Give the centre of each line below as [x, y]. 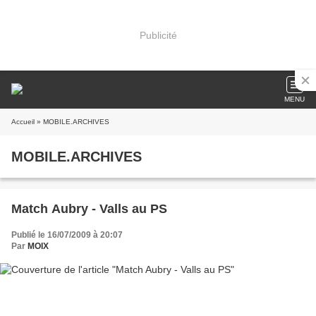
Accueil [23, 122]
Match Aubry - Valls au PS [89, 209]
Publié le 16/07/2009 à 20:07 [67, 235]
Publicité [158, 35]
